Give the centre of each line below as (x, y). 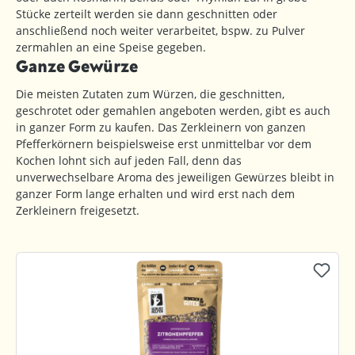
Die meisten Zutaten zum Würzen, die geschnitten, (150, 94)
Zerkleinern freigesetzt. (78, 210)
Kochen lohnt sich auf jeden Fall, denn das (129, 160)
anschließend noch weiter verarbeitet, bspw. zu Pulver (160, 30)
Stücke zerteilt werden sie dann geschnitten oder (147, 13)
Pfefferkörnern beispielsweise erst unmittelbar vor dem (164, 143)
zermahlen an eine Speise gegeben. (111, 47)
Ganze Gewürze (77, 65)
